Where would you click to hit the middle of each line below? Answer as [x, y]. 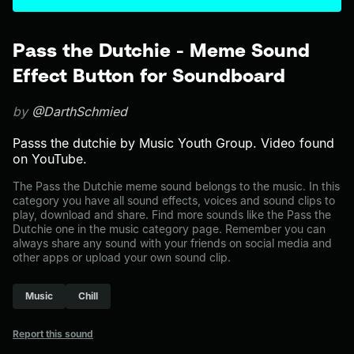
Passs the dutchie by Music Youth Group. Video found [173, 143]
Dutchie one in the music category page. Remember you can [169, 229]
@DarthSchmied [79, 111]
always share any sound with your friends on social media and [172, 243]
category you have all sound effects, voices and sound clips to [174, 200]
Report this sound [53, 334]
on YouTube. [50, 159]
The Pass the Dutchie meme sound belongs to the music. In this [176, 186]
